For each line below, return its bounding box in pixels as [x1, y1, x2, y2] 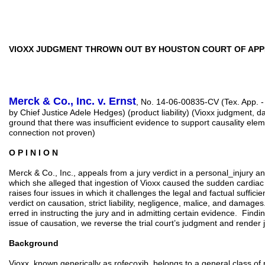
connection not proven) [9, 128, 95, 137]
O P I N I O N [9, 148, 58, 157]
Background [9, 238, 59, 248]
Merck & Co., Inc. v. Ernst [9, 95, 136, 107]
